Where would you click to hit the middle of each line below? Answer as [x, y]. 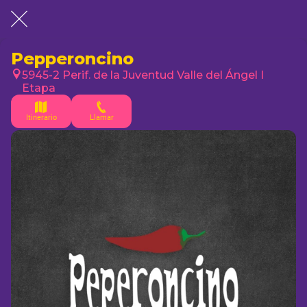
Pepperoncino [72, 59]
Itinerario [41, 118]
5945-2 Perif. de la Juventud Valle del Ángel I [143, 75]
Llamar [101, 118]
